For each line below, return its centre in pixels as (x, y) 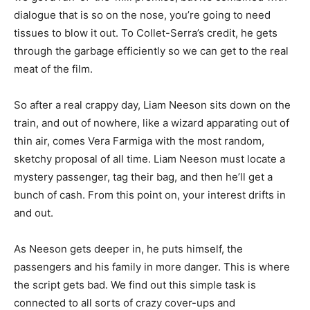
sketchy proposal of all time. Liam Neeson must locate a (149, 158)
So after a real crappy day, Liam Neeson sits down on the (152, 104)
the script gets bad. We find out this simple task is (135, 284)
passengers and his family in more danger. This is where (152, 266)
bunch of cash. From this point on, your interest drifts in (150, 194)
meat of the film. (53, 69)
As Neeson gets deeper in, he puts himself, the (128, 248)
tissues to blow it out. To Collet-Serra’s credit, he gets (146, 33)
